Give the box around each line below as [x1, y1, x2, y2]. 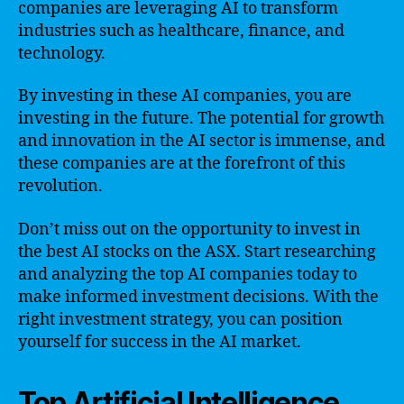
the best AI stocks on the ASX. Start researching [18, 241, 376, 262]
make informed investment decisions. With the [18, 286, 379, 308]
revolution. [18, 176, 103, 197]
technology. [18, 42, 106, 64]
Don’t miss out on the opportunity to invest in [18, 218, 361, 240]
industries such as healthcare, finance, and [18, 20, 344, 41]
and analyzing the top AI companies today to [18, 263, 357, 285]
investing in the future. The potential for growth [18, 108, 384, 129]
